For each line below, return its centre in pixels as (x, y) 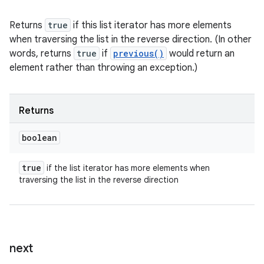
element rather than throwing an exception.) (103, 68)
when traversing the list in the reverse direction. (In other (131, 39)
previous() (138, 53)
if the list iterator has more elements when (127, 168)
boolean (39, 138)
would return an (201, 54)
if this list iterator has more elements (151, 25)
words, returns (42, 54)
